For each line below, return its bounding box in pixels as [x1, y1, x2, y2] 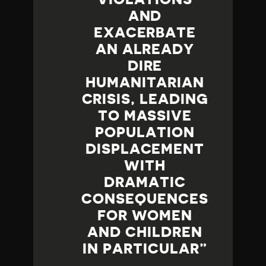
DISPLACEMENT [85, 142, 205, 157]
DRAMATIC [104, 175, 186, 190]
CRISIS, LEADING [81, 92, 208, 107]
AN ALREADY [95, 42, 195, 57]
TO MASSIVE [97, 109, 192, 123]
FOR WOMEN [97, 208, 193, 223]
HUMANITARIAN [85, 75, 205, 90]
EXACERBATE [93, 26, 197, 40]
